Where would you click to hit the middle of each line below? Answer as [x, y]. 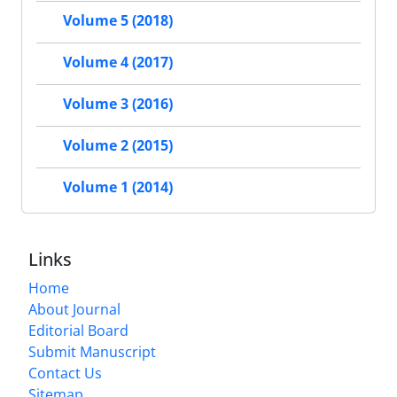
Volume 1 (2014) [118, 187]
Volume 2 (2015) [118, 146]
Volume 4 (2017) [118, 62]
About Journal [74, 309]
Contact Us [65, 373]
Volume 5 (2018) [118, 21]
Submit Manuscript [92, 351]
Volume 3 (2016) [118, 104]
